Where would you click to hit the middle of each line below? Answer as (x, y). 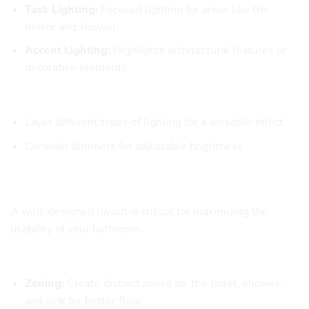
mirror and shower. (72, 27)
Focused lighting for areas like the (183, 9)
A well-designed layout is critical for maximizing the (139, 212)
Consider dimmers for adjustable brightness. (135, 146)
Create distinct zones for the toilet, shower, (173, 283)
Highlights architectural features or (198, 51)
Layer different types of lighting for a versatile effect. (155, 122)
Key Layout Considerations (77, 260)
